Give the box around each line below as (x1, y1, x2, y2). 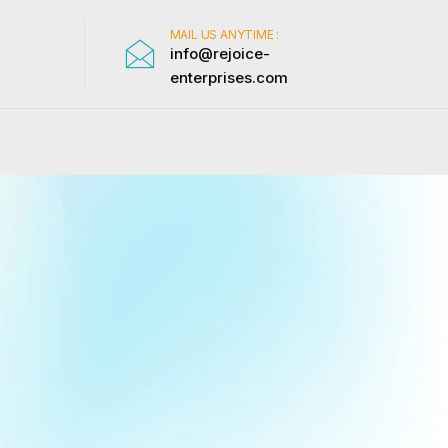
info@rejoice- (169, 43, 270, 63)
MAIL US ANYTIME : (169, 26, 280, 42)
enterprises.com (169, 67, 288, 87)
